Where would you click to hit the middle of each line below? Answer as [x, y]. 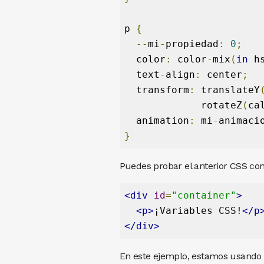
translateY [227, 90]
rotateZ [183, 105]
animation [156, 120]
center [221, 74]
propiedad [192, 44]
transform [156, 90]
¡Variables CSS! [198, 210]
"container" [204, 195]
